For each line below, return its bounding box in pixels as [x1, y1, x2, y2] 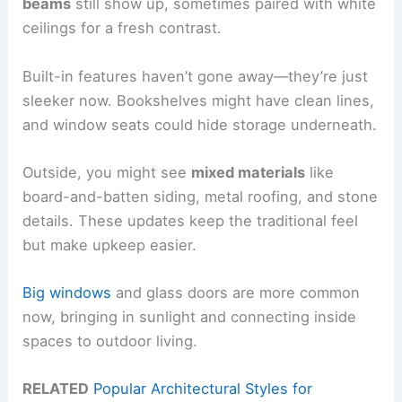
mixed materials [191, 162, 306, 181]
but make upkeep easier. [22, 235, 197, 254]
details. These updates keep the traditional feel [22, 211, 359, 230]
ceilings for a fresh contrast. [22, 19, 223, 38]
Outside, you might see [22, 162, 192, 181]
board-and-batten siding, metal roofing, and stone [22, 187, 379, 205]
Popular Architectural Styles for [93, 380, 313, 398]
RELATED [22, 380, 90, 398]
